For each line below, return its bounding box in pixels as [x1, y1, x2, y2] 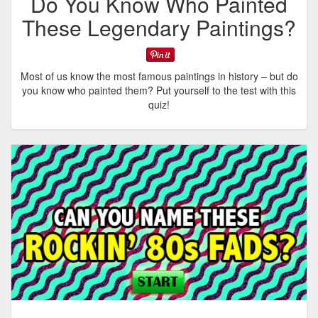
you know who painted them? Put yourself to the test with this [22, 83, 296, 98]
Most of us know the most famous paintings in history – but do [20, 69, 298, 84]
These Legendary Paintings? [22, 11, 296, 43]
